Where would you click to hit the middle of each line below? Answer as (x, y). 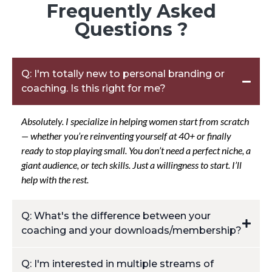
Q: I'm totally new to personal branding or (123, 74)
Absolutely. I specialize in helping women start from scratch (135, 121)
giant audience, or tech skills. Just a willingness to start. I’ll (131, 165)
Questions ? (131, 30)
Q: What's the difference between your (116, 216)
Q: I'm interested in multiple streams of (117, 264)
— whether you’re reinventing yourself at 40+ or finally (126, 136)
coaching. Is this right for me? (93, 89)
